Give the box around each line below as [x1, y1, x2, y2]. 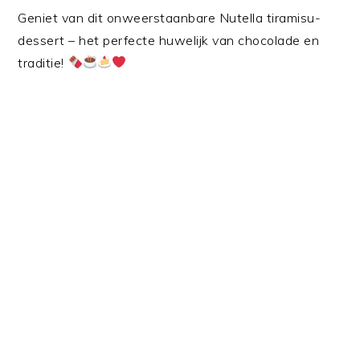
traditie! [18, 54, 68, 71]
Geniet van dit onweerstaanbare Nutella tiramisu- [18, 9, 321, 26]
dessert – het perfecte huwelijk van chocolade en [18, 31, 320, 48]
